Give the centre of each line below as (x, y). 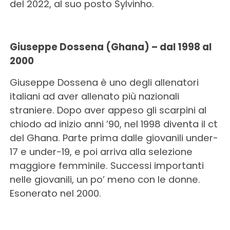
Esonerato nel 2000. (55, 193)
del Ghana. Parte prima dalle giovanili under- (114, 138)
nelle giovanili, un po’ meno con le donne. (105, 179)
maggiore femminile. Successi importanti (107, 166)
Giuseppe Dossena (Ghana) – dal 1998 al (110, 47)
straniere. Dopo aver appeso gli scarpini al (108, 110)
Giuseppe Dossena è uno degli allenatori (104, 82)
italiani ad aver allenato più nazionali (94, 96)
